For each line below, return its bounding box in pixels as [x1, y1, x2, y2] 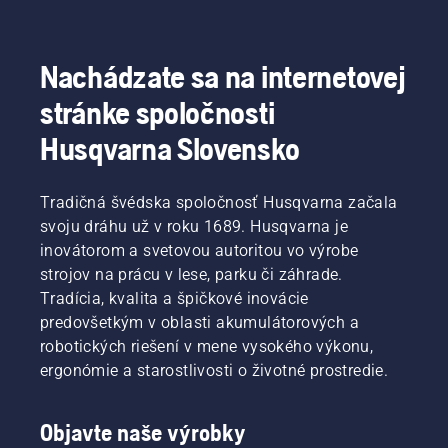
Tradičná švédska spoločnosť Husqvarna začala [40, 193, 398, 213]
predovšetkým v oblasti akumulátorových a [40, 313, 359, 333]
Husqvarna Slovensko [40, 130, 300, 168]
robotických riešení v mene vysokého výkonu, [40, 337, 374, 357]
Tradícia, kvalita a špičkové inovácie [40, 289, 309, 309]
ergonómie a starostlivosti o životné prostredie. [40, 361, 389, 381]
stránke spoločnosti [40, 94, 275, 132]
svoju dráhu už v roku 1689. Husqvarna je [40, 217, 348, 237]
